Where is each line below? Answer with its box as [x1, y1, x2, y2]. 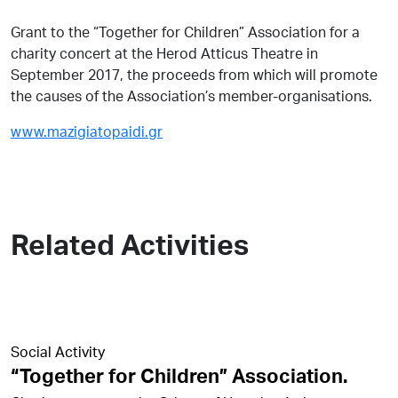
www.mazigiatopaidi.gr [11, 121, 163, 140]
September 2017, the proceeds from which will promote [11, 64, 378, 84]
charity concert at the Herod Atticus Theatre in [11, 43, 318, 62]
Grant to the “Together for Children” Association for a [11, 21, 360, 41]
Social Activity [11, 341, 105, 361]
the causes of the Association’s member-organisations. [11, 85, 372, 105]
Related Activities [11, 225, 249, 262]
